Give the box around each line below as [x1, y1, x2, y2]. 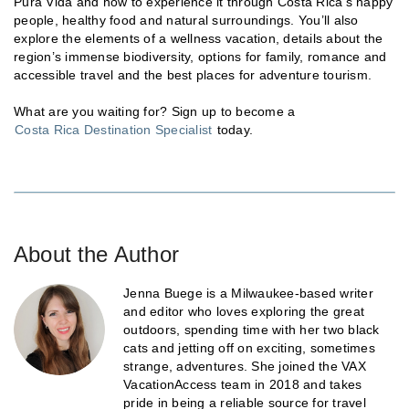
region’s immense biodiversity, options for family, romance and [14, 48, 387, 64]
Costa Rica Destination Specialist [15, 121, 213, 137]
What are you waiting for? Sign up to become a [14, 103, 296, 119]
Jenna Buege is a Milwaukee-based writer [123, 285, 373, 300]
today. [213, 121, 253, 137]
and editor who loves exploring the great [123, 303, 364, 319]
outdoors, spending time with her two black [123, 321, 380, 337]
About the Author [14, 241, 179, 267]
